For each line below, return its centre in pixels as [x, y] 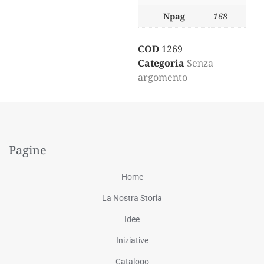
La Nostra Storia [132, 198]
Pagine [28, 150]
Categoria [161, 63]
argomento [163, 77]
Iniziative [132, 240]
